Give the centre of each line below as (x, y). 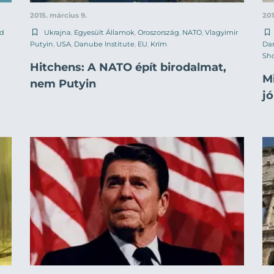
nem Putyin (63, 83)
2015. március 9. (58, 15)
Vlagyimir (221, 32)
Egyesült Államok (104, 32)
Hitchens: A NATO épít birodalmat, (128, 67)
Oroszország (158, 32)
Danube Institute (104, 44)
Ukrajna (57, 32)
